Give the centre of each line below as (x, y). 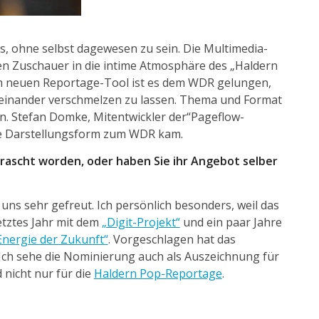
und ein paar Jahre (231, 222)
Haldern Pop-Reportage (158, 273)
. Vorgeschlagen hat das (172, 239)
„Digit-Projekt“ (141, 222)
